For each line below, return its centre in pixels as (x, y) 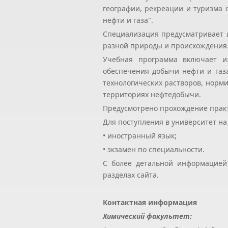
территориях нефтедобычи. (152, 94)
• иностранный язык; (140, 135)
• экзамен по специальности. (154, 149)
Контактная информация (150, 202)
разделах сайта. (131, 175)
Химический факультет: (147, 216)
